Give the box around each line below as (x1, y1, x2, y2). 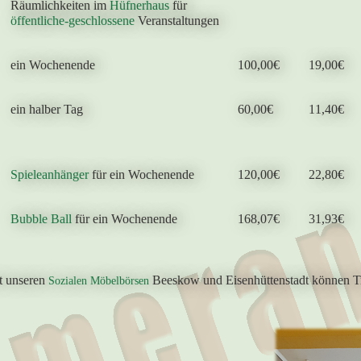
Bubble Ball (10, 212, 75, 226)
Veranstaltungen (134, 14, 219, 27)
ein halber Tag (10, 102, 83, 116)
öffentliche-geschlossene (10, 14, 135, 27)
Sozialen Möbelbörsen (48, 275, 149, 287)
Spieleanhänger (10, 168, 89, 181)
